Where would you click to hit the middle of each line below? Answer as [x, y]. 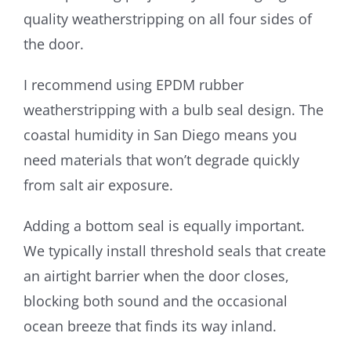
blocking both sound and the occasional [155, 300]
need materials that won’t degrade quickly [161, 159]
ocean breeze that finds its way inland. [150, 326]
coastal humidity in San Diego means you [160, 134]
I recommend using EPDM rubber [133, 84]
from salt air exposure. [98, 185]
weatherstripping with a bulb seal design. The [173, 109]
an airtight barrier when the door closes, [156, 275]
